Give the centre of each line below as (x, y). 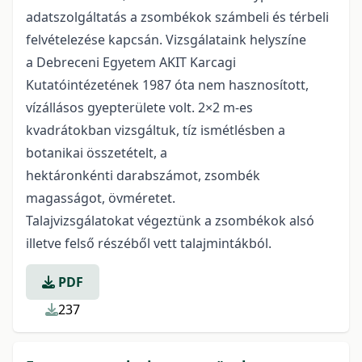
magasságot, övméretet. (101, 198)
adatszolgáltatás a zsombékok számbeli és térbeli (177, 17)
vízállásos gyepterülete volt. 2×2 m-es (139, 107)
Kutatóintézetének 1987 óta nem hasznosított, (167, 85)
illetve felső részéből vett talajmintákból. (150, 243)
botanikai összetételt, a (97, 153)
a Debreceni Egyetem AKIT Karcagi (131, 62)
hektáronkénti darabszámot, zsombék (143, 175)
